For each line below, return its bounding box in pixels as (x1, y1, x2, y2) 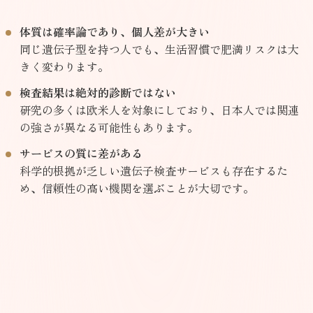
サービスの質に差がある (20, 145, 143, 162)
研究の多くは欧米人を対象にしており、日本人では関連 (20, 101, 299, 119)
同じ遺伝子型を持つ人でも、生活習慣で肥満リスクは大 (20, 41, 299, 58)
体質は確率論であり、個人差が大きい (20, 23, 210, 41)
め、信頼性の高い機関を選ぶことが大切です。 (20, 180, 254, 197)
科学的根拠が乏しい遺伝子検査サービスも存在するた (20, 162, 288, 180)
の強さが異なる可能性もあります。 (20, 119, 198, 136)
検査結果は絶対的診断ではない (20, 84, 176, 101)
